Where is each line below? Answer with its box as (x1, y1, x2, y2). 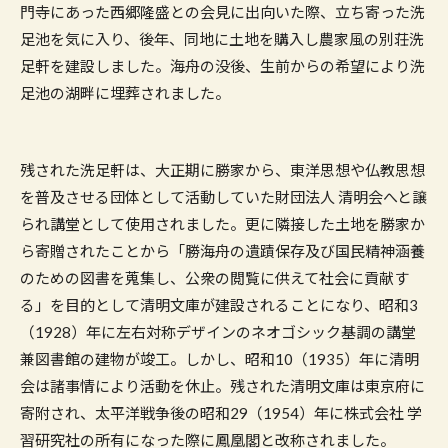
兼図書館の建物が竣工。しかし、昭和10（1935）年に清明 (20, 350, 419, 369)
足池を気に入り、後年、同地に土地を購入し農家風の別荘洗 (20, 30, 424, 49)
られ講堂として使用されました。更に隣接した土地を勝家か (20, 215, 425, 234)
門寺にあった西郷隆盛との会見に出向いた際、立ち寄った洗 (20, 3, 425, 22)
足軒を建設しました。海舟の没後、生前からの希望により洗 (20, 57, 425, 76)
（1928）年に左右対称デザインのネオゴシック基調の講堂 (20, 323, 416, 342)
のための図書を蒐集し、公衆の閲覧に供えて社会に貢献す (20, 269, 409, 288)
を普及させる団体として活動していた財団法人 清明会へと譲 (20, 188, 427, 207)
